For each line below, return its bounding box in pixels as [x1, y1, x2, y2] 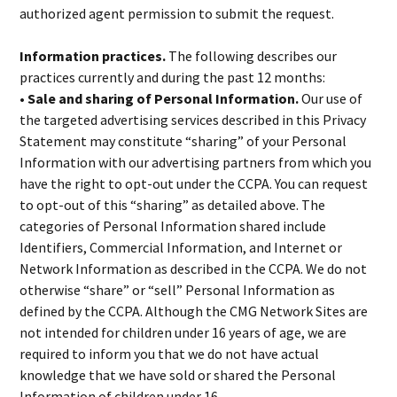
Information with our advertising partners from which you [19, 153, 372, 171]
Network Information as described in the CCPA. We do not [19, 260, 368, 277]
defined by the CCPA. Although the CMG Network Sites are [19, 302, 369, 320]
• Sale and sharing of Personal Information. [19, 90, 302, 107]
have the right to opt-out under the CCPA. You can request [19, 175, 369, 192]
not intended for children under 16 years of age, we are [19, 323, 347, 341]
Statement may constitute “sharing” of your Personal [19, 132, 347, 150]
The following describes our [168, 47, 338, 65]
